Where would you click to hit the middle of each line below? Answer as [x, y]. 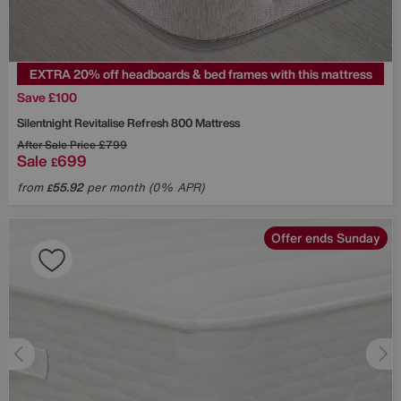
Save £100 [47, 97]
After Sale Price [56, 144]
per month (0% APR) [144, 187]
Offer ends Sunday [326, 237]
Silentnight [46, 123]
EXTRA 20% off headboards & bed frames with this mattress [200, 73]
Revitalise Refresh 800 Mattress [157, 123]
